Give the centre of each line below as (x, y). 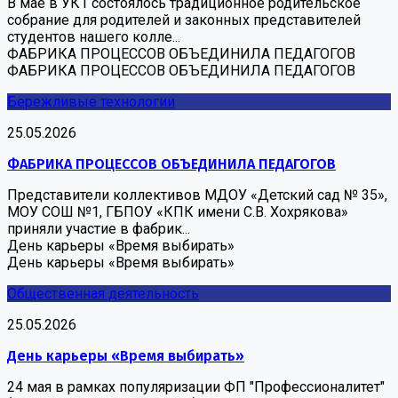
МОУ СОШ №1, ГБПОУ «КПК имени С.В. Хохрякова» (178, 211)
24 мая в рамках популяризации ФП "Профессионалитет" (196, 386)
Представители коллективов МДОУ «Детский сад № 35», (197, 195)
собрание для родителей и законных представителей (184, 20)
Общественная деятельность (103, 293)
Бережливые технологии (91, 101)
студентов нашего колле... (94, 36)
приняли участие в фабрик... (99, 228)
